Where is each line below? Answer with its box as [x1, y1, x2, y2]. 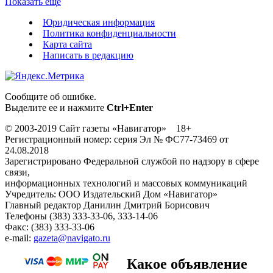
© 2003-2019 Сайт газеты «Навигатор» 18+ [5, 122, 191, 133]
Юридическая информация [43, 16, 155, 27]
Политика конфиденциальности [43, 27, 176, 38]
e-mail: [5, 232, 34, 243]
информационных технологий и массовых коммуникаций [5, 177, 247, 188]
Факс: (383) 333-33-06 [5, 221, 94, 232]
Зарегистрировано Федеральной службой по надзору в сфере [5, 155, 259, 166]
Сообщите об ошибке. [5, 91, 96, 102]
